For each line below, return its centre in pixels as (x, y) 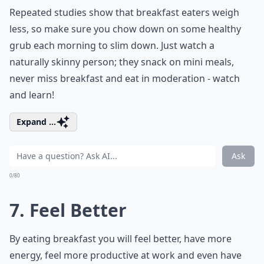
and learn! (32, 95)
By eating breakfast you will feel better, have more (121, 239)
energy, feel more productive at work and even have (126, 255)
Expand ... (36, 122)
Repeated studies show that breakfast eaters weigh (124, 12)
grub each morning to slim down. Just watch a (112, 45)
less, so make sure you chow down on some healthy (125, 29)
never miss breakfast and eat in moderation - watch (125, 78)
